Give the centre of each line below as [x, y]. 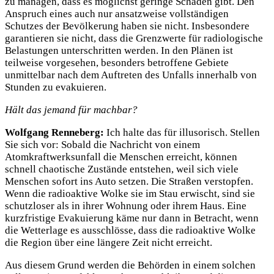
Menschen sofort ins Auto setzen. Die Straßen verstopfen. [129, 181]
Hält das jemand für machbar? [71, 109]
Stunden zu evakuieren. [56, 87]
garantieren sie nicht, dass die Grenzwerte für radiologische [134, 39]
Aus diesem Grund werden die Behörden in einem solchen [130, 265]
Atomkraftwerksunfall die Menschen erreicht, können [121, 157]
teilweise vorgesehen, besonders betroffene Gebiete [117, 63]
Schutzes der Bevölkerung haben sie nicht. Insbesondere [127, 26]
